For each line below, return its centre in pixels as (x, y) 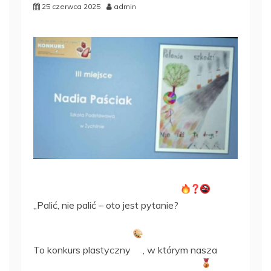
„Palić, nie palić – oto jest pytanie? (107, 205)
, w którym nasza (180, 250)
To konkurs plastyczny (83, 250)
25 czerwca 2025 (71, 7)
